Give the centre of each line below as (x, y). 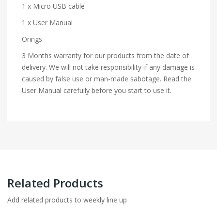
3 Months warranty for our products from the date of (105, 55)
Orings (32, 39)
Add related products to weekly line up (67, 200)
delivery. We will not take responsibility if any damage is (108, 67)
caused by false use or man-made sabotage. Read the (107, 78)
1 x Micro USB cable (53, 6)
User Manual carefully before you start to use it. (97, 90)
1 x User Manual (47, 22)
